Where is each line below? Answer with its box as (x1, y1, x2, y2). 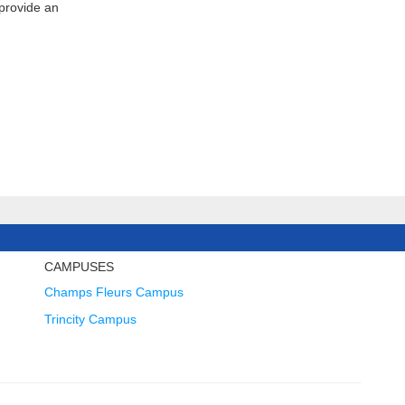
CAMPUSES (44, 259, 115, 274)
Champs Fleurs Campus (44, 285, 184, 299)
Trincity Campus (44, 312, 137, 326)
